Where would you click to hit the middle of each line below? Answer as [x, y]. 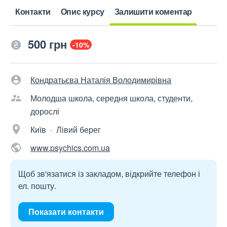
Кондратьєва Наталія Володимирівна [101, 80]
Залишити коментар [153, 11]
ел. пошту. [37, 186]
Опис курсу [82, 11]
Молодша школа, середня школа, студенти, [111, 98]
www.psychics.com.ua [70, 148]
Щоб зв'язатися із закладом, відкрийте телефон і [109, 174]
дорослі [45, 111]
